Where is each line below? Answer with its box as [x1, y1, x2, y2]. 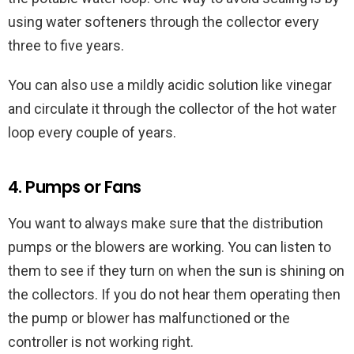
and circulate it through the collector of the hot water [8, 100, 337, 118]
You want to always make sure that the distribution [8, 215, 323, 232]
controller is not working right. [8, 333, 197, 351]
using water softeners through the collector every [8, 13, 319, 31]
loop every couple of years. [8, 124, 179, 141]
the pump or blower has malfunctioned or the [8, 310, 290, 327]
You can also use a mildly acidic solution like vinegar [8, 77, 332, 94]
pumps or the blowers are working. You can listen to [8, 239, 331, 256]
